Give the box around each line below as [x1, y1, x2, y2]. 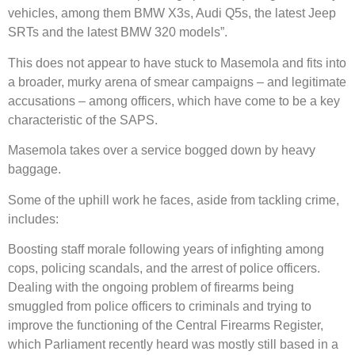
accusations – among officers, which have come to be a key [8, 94, 340, 108]
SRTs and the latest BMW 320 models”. [8, 25, 227, 40]
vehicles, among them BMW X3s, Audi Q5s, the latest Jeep [8, 6, 336, 21]
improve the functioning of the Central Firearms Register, [8, 319, 323, 332]
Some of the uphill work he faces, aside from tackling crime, [8, 193, 339, 207]
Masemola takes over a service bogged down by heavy [8, 143, 315, 158]
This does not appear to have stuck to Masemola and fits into [8, 55, 346, 70]
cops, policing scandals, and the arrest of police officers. [8, 261, 320, 275]
